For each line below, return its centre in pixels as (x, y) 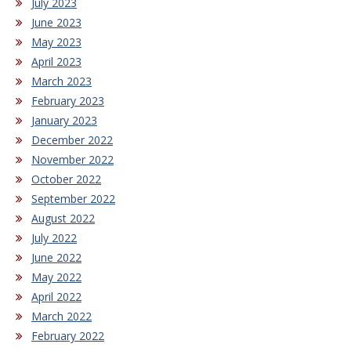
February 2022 (68, 336)
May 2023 (56, 42)
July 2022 (54, 238)
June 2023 (56, 23)
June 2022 (56, 258)
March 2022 (62, 317)
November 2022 (72, 160)
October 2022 (66, 179)
